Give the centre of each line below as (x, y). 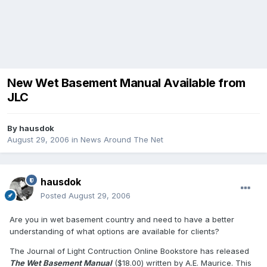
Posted (55, 196)
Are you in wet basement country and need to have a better (122, 220)
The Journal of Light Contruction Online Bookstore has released (129, 251)
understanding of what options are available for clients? (114, 232)
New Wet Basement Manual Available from (126, 83)
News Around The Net (122, 140)
